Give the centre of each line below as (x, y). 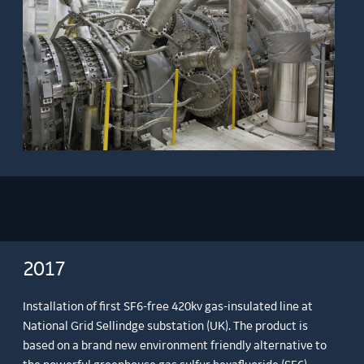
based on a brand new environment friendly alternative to (175, 347)
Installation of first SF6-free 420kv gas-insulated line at (168, 308)
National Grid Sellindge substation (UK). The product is (166, 327)
